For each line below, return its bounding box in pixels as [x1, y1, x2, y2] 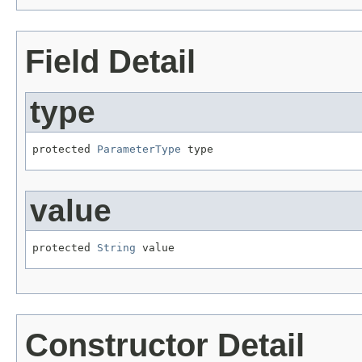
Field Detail [25, 44, 196, 80]
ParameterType [97, 143, 181, 156]
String [97, 241, 136, 254]
